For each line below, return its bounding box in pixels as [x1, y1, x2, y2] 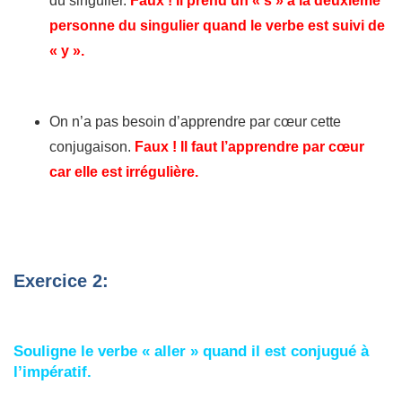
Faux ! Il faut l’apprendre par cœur [135, 139, 364, 155]
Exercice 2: [13, 271, 109, 292]
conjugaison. [49, 139, 135, 155]
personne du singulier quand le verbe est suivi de [49, 18, 385, 34]
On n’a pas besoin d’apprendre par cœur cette [49, 114, 341, 130]
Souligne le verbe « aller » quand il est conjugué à [13, 343, 369, 361]
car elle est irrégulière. [49, 164, 198, 180]
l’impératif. [13, 363, 92, 381]
